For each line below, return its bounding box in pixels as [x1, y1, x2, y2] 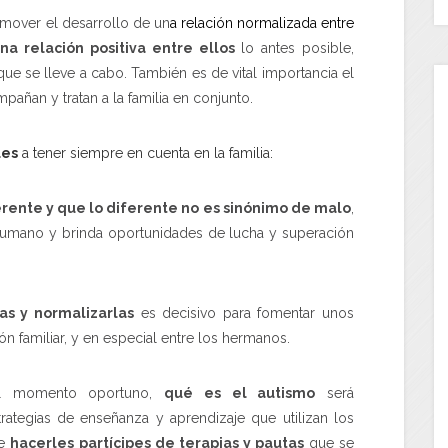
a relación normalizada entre [169, 14, 355, 31]
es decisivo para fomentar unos [133, 304, 355, 321]
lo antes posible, [234, 39, 355, 56]
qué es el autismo [164, 384, 316, 401]
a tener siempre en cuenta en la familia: [18, 144, 273, 161]
